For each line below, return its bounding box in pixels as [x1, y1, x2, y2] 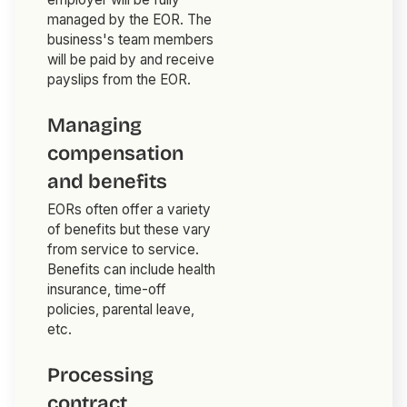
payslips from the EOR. [47, 71, 192, 89]
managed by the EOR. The [47, 11, 213, 29]
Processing [47, 363, 154, 388]
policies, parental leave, [47, 301, 195, 319]
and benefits [47, 170, 168, 194]
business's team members [47, 31, 214, 49]
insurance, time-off [47, 281, 167, 299]
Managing [47, 114, 143, 138]
